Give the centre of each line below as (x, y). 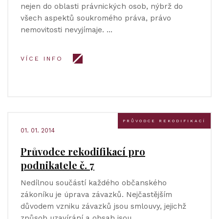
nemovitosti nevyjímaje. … (66, 30)
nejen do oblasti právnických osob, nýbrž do (102, 6)
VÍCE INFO (42, 59)
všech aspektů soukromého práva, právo (96, 18)
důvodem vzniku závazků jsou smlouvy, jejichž (103, 206)
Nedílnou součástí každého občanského (94, 183)
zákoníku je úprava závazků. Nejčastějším (96, 195)
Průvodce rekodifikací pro (83, 151)
